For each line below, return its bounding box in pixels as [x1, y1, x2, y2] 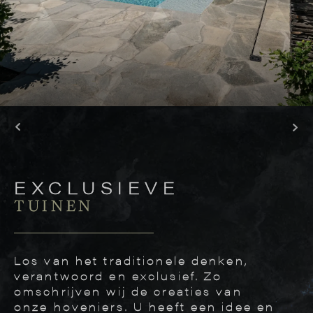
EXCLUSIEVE [14, 175, 180, 199]
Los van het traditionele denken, [14, 252, 248, 268]
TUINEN [14, 194, 94, 217]
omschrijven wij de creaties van [14, 283, 242, 299]
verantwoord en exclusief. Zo [14, 268, 223, 284]
